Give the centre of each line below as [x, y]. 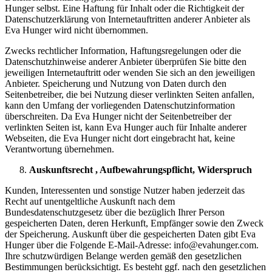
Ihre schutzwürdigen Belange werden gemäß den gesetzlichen [123, 256]
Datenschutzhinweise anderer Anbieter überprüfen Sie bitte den [126, 61]
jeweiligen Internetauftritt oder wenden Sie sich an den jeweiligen [130, 72]
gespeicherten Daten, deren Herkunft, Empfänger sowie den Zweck [134, 223]
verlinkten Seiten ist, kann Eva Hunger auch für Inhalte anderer [126, 127]
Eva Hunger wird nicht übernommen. [76, 30]
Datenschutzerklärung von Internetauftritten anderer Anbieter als [127, 19]
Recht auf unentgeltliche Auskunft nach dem [90, 201]
